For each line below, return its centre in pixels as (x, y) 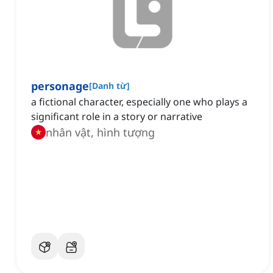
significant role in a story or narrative (117, 117)
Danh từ (109, 86)
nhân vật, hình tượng (100, 133)
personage (60, 86)
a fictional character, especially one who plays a (139, 102)
